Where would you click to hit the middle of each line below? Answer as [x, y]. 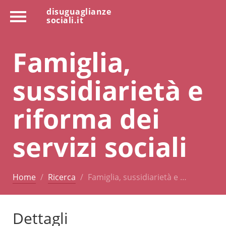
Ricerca [62, 177]
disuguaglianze [79, 12]
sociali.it [65, 20]
